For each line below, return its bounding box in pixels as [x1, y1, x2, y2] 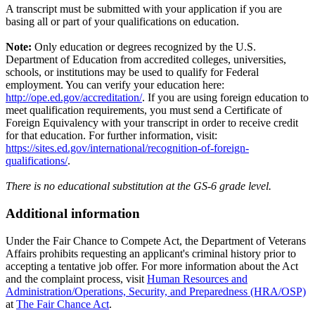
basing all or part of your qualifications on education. [6, 15, 239, 28]
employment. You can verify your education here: [6, 79, 224, 91]
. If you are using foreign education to [142, 91, 309, 104]
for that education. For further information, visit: [6, 129, 217, 142]
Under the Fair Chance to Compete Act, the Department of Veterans [6, 234, 306, 247]
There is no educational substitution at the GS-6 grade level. [6, 180, 271, 193]
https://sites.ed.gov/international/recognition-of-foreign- [6, 142, 249, 155]
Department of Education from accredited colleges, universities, [6, 53, 286, 66]
